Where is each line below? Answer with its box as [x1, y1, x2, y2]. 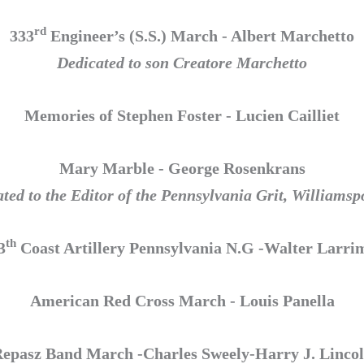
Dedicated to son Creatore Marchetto [57, 53, 307, 71]
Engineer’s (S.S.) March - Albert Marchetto [46, 26, 354, 45]
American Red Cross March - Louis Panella [29, 291, 335, 310]
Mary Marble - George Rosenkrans [58, 158, 305, 177]
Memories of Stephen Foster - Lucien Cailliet [24, 106, 340, 124]
